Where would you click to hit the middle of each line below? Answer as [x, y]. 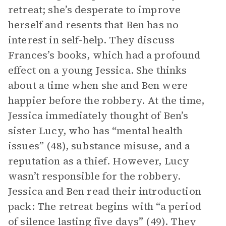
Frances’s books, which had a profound [104, 55]
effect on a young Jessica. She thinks [98, 70]
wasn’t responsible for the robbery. [95, 176]
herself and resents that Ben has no [94, 25]
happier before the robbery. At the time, [106, 100]
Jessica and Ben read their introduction [105, 191]
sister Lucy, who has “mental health [96, 131]
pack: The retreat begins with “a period [105, 206]
